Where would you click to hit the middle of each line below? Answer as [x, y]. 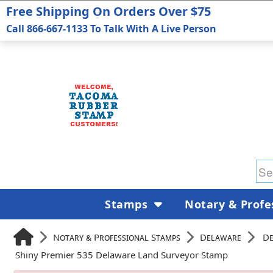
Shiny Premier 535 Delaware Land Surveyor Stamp [122, 255]
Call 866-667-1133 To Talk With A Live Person [111, 29]
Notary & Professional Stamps [117, 237]
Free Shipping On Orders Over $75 [108, 11]
